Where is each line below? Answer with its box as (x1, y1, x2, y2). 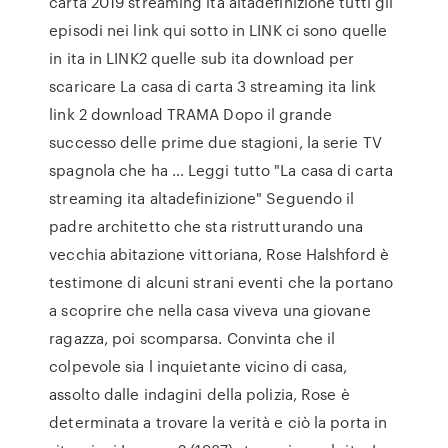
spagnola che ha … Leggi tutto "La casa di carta (49, 159, 393, 181)
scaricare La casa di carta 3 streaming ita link (49, 75, 376, 97)
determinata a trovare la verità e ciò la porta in (49, 411, 388, 433)
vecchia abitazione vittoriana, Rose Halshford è (49, 243, 389, 265)
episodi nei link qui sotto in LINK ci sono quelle (49, 19, 388, 41)
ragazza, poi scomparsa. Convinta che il (49, 327, 336, 349)
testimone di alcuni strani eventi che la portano (49, 271, 394, 293)
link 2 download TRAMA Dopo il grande (49, 103, 332, 125)
